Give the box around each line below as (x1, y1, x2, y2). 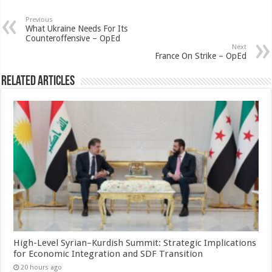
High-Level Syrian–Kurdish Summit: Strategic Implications (13, 237, 257, 248)
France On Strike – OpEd (154, 50, 246, 61)
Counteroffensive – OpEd (25, 33, 121, 43)
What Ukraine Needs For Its (25, 23, 128, 33)
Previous (25, 15, 53, 24)
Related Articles (1, 74, 75, 89)
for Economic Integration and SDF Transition (13, 248, 203, 259)
